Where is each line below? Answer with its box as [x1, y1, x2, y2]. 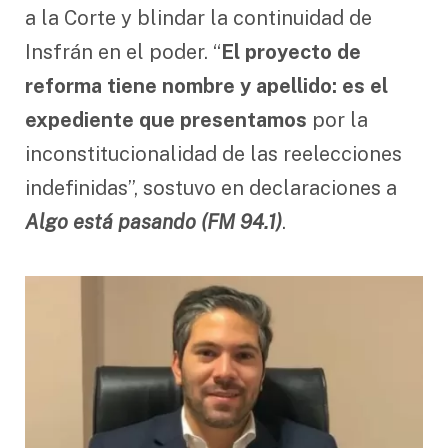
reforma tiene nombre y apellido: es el [25, 73, 388, 98]
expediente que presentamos [25, 107, 312, 132]
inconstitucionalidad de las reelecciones [25, 141, 402, 166]
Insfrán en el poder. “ [25, 39, 221, 64]
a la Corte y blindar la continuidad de [25, 5, 372, 30]
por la [312, 107, 368, 132]
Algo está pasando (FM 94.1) [25, 209, 282, 234]
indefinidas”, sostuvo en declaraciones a [25, 175, 397, 200]
